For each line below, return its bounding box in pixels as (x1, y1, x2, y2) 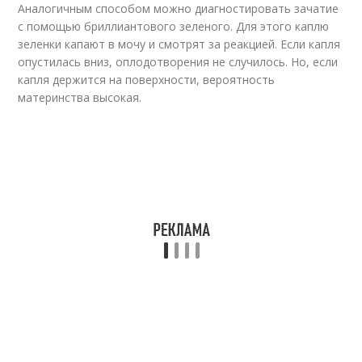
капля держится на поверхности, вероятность (18, 72, 276, 87)
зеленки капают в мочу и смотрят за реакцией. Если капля (18, 36, 341, 52)
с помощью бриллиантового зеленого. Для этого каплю (18, 19, 330, 34)
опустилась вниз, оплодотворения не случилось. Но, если (18, 54, 339, 69)
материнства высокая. (18, 90, 142, 105)
